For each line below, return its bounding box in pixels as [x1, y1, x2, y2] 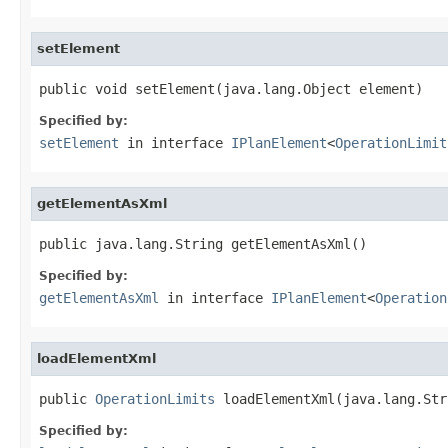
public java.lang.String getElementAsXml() [39, 235, 367, 252]
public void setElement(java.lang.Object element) [39, 80, 423, 97]
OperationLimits [95, 390, 215, 407]
